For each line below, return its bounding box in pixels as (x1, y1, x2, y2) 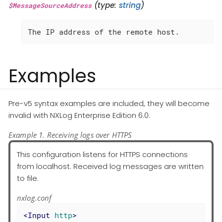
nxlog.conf (17, 192, 52, 203)
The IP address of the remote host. (27, 26, 179, 37)
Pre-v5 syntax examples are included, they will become (8, 98, 210, 109)
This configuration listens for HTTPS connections (17, 149, 188, 160)
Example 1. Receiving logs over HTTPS (8, 129, 132, 140)
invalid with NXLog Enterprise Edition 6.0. (8, 110, 150, 120)
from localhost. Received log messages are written (17, 161, 204, 171)
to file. (17, 172, 39, 183)
